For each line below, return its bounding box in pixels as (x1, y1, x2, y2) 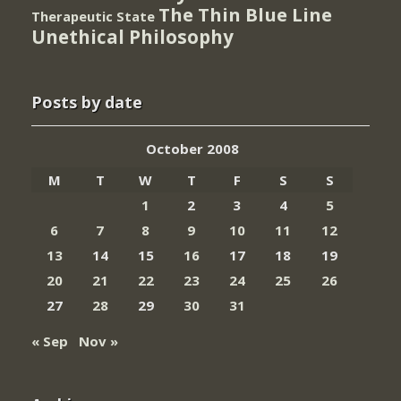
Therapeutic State (31, 8, 155, 26)
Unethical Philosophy (31, 24, 234, 50)
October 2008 (145, 140, 239, 158)
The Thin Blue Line (158, 2, 332, 28)
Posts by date (31, 91, 142, 114)
